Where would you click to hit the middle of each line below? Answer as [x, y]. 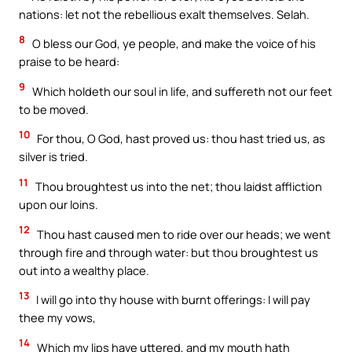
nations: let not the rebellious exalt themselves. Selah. [164, 14]
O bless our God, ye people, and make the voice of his [173, 44]
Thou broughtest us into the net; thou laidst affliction [178, 186]
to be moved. [54, 109]
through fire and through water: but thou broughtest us [169, 252]
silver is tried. [53, 157]
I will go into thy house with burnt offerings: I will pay [172, 300]
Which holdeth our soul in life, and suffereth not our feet [181, 91]
